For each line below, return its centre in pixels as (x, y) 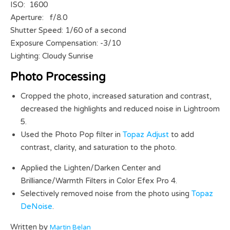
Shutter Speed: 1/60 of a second (68, 31)
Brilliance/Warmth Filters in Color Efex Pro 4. (99, 181)
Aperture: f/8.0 (39, 18)
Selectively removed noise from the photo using (106, 194)
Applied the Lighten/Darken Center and (91, 168)
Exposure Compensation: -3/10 (65, 43)
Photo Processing (58, 77)
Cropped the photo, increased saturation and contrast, (116, 96)
